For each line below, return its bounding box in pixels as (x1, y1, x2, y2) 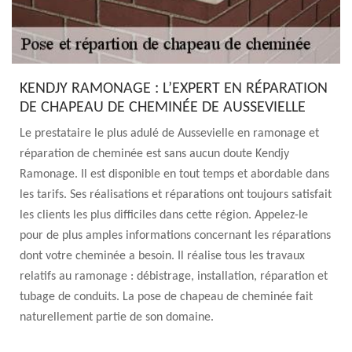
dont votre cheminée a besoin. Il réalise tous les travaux (20, 250, 305, 262)
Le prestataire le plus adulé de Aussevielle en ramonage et (20, 127, 319, 140)
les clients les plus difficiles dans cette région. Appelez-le (20, 209, 308, 222)
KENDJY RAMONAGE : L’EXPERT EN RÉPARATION (20, 81, 328, 97)
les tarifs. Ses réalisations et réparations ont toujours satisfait (20, 189, 332, 201)
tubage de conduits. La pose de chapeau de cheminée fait (20, 291, 313, 303)
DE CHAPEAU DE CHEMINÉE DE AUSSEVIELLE (20, 100, 306, 115)
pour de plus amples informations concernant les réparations (20, 229, 331, 242)
